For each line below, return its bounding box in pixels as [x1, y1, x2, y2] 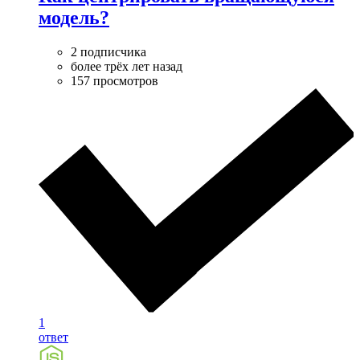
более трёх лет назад [71, 59, 182, 74]
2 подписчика [71, 45, 146, 59]
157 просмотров [71, 74, 158, 88]
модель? [39, 7, 109, 29]
